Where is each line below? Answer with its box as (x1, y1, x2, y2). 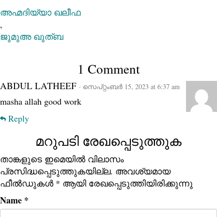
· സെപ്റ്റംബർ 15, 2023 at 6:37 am (79, 82, 180, 91)
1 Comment (77, 60, 140, 77)
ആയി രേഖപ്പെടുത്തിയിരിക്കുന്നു (60, 177, 193, 189)
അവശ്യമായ (115, 165, 170, 177)
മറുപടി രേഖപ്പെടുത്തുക (35, 132, 182, 150)
